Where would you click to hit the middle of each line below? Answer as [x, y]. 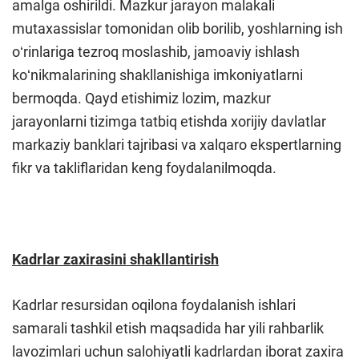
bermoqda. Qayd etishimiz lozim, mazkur [141, 98]
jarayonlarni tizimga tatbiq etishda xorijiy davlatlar [169, 121]
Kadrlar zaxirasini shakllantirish [115, 259]
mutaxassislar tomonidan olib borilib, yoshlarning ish [177, 28]
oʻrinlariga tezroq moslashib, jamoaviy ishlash [156, 52]
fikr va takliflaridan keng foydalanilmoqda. [144, 168]
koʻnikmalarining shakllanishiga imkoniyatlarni [157, 75]
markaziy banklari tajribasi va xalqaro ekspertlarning [177, 145]
